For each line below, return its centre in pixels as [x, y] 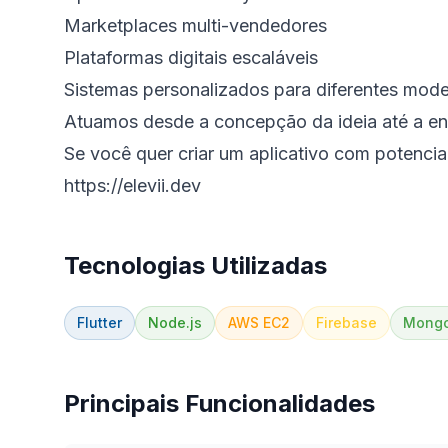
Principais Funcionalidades [219, 403]
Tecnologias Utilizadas [195, 265]
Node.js [175, 322]
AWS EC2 [259, 322]
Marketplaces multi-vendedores [195, 25]
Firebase [346, 322]
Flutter [99, 322]
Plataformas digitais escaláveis [191, 57]
